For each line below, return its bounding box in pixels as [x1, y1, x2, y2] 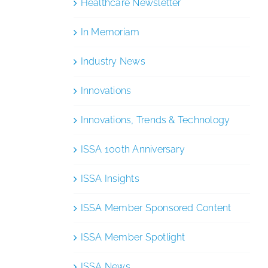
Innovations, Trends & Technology [80, 114, 230, 126]
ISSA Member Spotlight [80, 231, 185, 243]
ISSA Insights [80, 172, 139, 184]
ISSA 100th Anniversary [80, 143, 185, 155]
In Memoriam [80, 26, 140, 38]
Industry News [80, 55, 145, 67]
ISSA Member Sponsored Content [80, 202, 232, 214]
